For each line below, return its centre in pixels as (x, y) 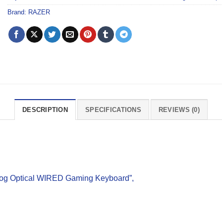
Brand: (18, 12)
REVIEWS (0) (179, 110)
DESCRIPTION (45, 110)
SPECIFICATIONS (113, 110)
